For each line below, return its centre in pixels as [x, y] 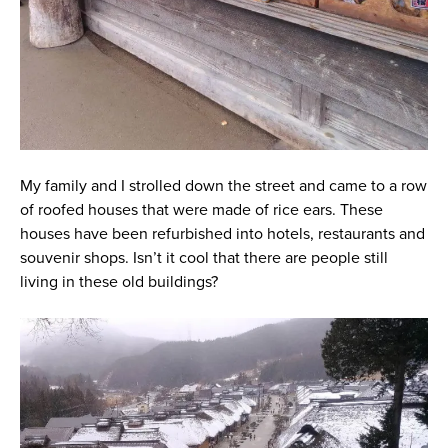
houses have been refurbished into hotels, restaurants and [222, 234]
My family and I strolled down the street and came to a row [223, 186]
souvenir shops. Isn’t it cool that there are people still [203, 258]
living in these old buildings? [118, 282]
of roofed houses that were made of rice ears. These [201, 210]
